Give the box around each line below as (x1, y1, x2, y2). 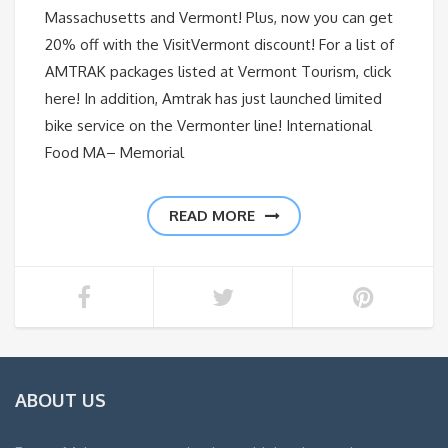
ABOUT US (15, 389, 106, 412)
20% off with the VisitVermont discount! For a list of (45, 35, 394, 55)
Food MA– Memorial (45, 143, 184, 163)
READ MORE (168, 206, 255, 226)
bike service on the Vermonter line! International (45, 116, 372, 136)
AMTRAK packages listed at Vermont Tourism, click (45, 62, 391, 82)
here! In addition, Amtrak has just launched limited (45, 89, 382, 109)
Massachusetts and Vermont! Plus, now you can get (45, 8, 393, 28)
